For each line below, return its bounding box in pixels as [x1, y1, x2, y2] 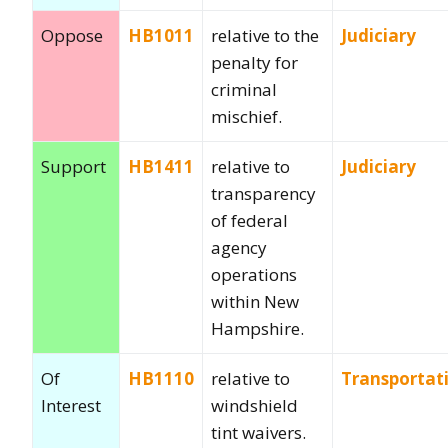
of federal [211, 208, 288, 232]
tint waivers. [211, 420, 306, 444]
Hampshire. [211, 316, 304, 340]
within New [211, 289, 299, 313]
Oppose [41, 23, 103, 47]
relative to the [211, 23, 319, 47]
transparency [211, 181, 316, 205]
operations [211, 262, 297, 286]
